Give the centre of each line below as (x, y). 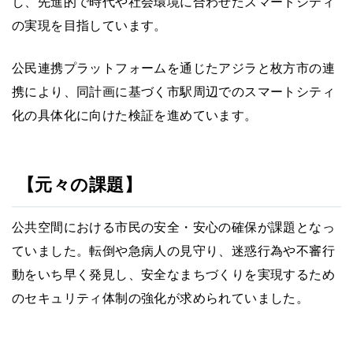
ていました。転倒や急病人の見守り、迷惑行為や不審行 (173, 251)
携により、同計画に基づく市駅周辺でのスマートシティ (173, 92)
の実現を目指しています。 (89, 26)
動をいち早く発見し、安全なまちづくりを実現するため (173, 275)
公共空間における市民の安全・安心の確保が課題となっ (173, 228)
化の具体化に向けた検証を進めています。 (135, 116)
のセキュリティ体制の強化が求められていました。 (161, 299)
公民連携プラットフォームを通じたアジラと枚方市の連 (173, 69)
